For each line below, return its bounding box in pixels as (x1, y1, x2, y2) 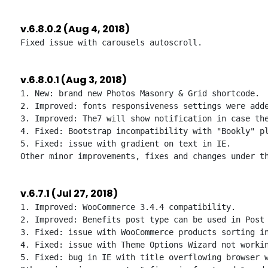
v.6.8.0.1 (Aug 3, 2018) (20, 73, 127, 87)
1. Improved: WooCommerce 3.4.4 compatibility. (20, 202, 236, 212)
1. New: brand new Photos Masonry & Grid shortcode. (20, 89, 260, 98)
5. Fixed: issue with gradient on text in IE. (20, 139, 231, 148)
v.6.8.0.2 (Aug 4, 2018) (20, 22, 130, 36)
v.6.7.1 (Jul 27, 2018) (20, 187, 118, 200)
